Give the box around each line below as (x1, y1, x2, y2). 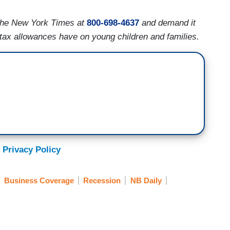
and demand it (139, 17, 196, 28)
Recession (83, 176, 121, 185)
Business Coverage (4, 176, 74, 185)
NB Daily (130, 176, 162, 185)
